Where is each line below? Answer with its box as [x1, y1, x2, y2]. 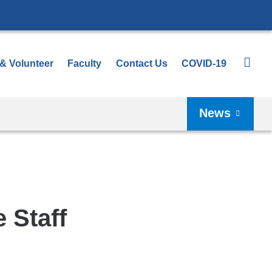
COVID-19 [181, 58, 226, 69]
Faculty [67, 58, 102, 69]
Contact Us [115, 58, 168, 69]
